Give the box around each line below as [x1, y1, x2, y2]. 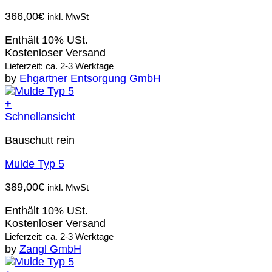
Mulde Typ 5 [5, 157, 64, 170]
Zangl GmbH [19, 243, 81, 256]
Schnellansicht [5, 110, 75, 123]
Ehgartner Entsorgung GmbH [19, 72, 161, 84]
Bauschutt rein [5, 134, 75, 146]
